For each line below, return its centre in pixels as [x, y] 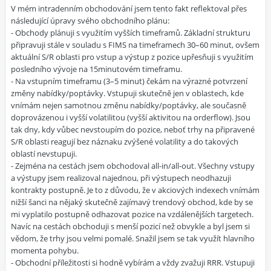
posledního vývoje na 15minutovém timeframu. [96, 69]
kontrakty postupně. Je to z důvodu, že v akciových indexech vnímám [135, 190]
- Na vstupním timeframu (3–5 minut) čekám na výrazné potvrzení [129, 81]
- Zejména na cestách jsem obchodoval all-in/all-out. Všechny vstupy [133, 165]
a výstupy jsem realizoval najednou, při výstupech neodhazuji [121, 178]
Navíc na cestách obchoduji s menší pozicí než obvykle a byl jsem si [130, 226]
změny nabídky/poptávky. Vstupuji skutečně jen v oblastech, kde [127, 93]
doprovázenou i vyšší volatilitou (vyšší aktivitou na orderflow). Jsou [131, 117]
